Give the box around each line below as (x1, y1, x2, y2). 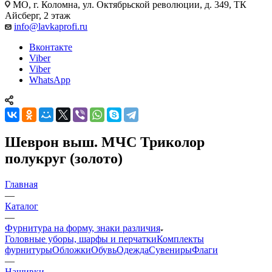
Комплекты (157, 233, 204, 244)
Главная (5, 178, 38, 189)
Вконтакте (29, 41, 72, 52)
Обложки (52, 244, 91, 255)
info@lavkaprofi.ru (14, 21, 87, 32)
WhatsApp (29, 74, 70, 85)
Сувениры (149, 244, 192, 255)
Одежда (117, 244, 149, 255)
